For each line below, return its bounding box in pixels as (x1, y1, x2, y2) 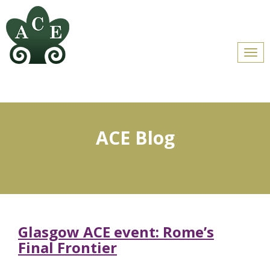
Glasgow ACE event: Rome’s (18, 222, 214, 242)
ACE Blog (95, 125, 175, 150)
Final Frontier (18, 237, 117, 257)
